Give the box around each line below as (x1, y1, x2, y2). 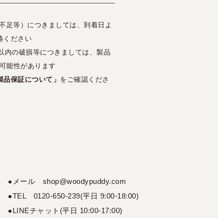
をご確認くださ (60, 75, 109, 84)
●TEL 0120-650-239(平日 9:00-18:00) (8, 192, 139, 200)
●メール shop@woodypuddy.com (8, 177, 126, 186)
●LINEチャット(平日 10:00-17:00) (8, 206, 123, 215)
